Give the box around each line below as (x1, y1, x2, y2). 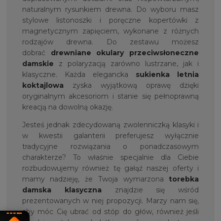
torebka (169, 174, 199, 184)
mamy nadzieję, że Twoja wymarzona (22, 174, 169, 184)
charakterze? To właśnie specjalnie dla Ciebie (22, 152, 199, 162)
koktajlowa (22, 80, 64, 90)
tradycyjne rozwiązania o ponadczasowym (22, 142, 199, 151)
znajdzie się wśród (101, 185, 199, 194)
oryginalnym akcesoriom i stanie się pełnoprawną (22, 91, 199, 101)
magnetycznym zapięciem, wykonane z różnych (22, 26, 199, 36)
